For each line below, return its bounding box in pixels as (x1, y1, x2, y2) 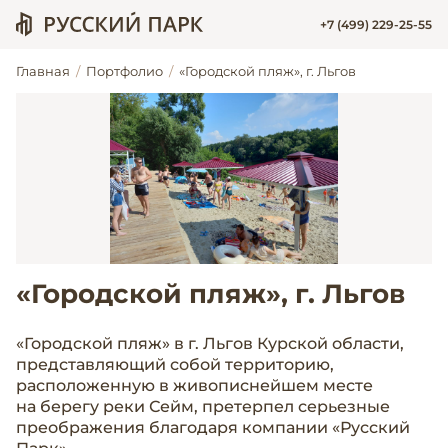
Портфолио (86, 63, 163, 79)
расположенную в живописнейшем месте (16, 376, 373, 396)
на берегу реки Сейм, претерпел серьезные (16, 397, 390, 417)
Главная (16, 63, 70, 79)
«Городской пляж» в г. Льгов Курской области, (16, 334, 404, 354)
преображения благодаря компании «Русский (16, 418, 410, 438)
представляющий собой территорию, (16, 355, 334, 375)
